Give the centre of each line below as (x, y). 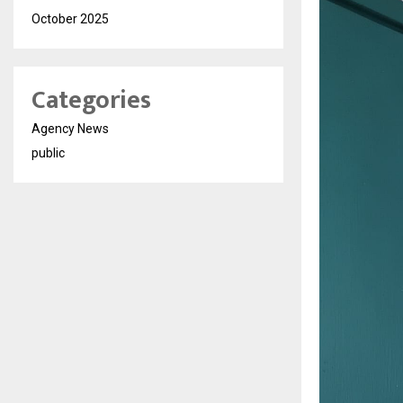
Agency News (70, 129)
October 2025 (70, 19)
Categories (91, 100)
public (48, 153)
